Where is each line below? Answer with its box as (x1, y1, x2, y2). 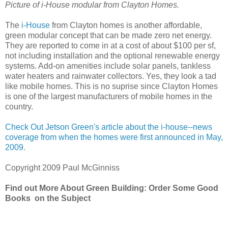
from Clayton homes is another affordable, (50, 20, 202, 30)
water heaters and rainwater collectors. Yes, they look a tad (5, 71, 216, 80)
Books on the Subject (5, 193, 91, 203)
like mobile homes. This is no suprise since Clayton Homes (5, 81, 218, 91)
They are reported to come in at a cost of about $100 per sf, (5, 41, 216, 50)
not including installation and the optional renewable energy (5, 51, 220, 60)
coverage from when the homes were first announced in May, (5, 132, 223, 141)
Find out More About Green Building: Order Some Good (5, 183, 218, 192)
